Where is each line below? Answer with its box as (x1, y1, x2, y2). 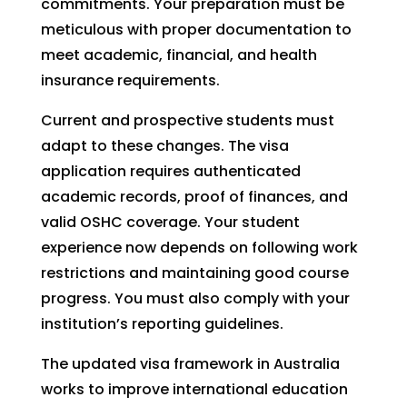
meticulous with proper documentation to (40, 19, 352, 40)
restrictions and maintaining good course (40, 263, 349, 283)
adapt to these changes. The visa (40, 135, 289, 156)
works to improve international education (40, 379, 348, 400)
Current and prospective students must (40, 110, 334, 131)
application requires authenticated (40, 161, 301, 182)
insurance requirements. (40, 70, 220, 91)
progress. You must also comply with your (40, 288, 350, 309)
